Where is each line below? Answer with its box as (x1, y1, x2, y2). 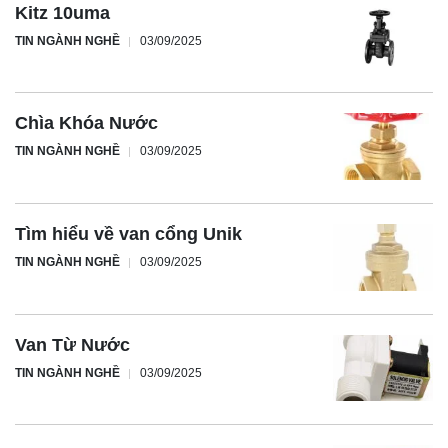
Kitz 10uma (15, 2, 110, 23)
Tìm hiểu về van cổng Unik (15, 224, 242, 245)
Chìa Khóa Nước (15, 113, 158, 134)
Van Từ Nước (15, 334, 130, 355)
